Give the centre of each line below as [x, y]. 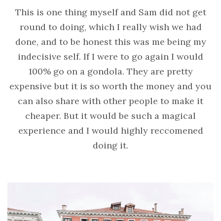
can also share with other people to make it [110, 101]
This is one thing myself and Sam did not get [110, 12]
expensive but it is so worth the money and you [110, 86]
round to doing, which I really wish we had [110, 27]
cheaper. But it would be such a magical [110, 115]
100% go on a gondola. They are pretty [110, 71]
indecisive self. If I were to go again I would [110, 56]
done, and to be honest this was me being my [110, 41]
